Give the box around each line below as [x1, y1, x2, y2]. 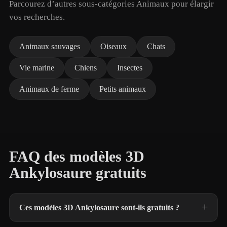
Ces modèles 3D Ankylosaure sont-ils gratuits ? [19, 203, 179, 212]
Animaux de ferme [19, 85, 79, 93]
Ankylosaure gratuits [9, 164, 146, 181]
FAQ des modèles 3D [9, 148, 144, 165]
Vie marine [19, 63, 54, 72]
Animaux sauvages [19, 42, 80, 51]
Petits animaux [99, 85, 146, 93]
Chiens [74, 63, 97, 72]
